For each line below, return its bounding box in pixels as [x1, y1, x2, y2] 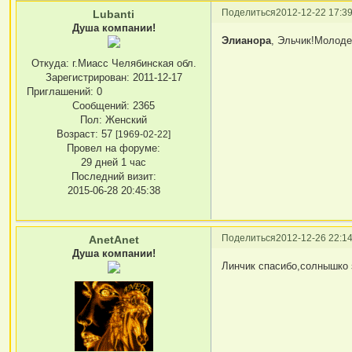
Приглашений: [27, 85, 94, 97]
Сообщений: [72, 99, 130, 112]
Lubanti [93, 8, 135, 21]
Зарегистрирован [45, 71, 126, 83]
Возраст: [57, 127, 99, 140]
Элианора [222, 34, 272, 46]
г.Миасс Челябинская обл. [68, 57, 196, 69]
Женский [102, 113, 148, 126]
